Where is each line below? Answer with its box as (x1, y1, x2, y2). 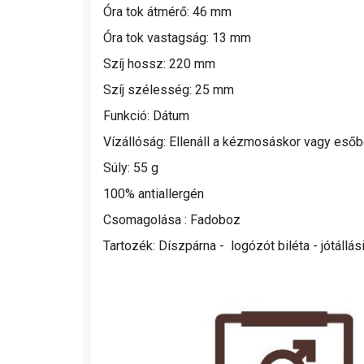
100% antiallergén (103, 185, 204, 201)
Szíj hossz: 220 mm (103, 55, 215, 71)
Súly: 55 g (103, 159, 158, 175)
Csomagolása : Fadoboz (103, 211, 240, 227)
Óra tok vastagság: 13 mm (103, 29, 251, 45)
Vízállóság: (103, 133, 169, 149)
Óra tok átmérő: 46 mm (103, 3, 232, 19)
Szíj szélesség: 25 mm (103, 81, 234, 97)
